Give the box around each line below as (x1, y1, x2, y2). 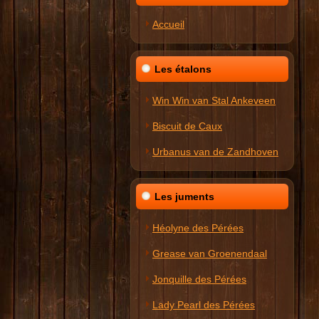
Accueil (152, 19, 184, 30)
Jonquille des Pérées (152, 273, 246, 285)
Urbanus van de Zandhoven (152, 146, 278, 157)
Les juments (155, 191, 214, 202)
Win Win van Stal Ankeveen (152, 95, 276, 106)
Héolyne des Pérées (152, 222, 244, 234)
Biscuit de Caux (152, 120, 222, 132)
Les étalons (155, 63, 211, 75)
